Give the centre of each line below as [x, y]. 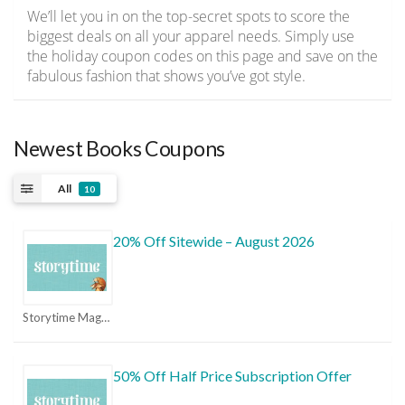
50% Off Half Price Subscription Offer [232, 376]
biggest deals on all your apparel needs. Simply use [191, 37]
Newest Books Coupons [119, 149]
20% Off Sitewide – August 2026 [214, 241]
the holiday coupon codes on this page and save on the [202, 57]
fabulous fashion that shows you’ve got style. [166, 76]
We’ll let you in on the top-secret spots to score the [188, 17]
